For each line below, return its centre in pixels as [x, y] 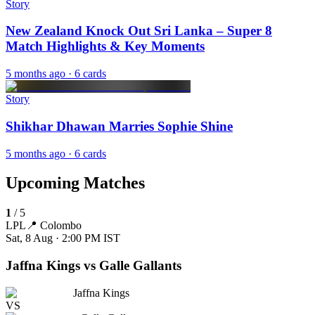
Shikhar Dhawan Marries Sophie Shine [119, 126]
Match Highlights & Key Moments [105, 46]
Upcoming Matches [75, 183]
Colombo [61, 226]
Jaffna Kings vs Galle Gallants [94, 266]
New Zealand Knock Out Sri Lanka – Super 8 [139, 31]
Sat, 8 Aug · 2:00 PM [53, 238]
